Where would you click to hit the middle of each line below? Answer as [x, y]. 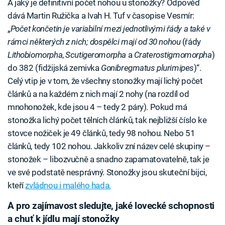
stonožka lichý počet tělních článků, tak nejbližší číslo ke [107, 120]
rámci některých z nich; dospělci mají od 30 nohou [94, 41]
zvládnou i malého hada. [68, 185]
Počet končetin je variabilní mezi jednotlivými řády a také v [110, 28]
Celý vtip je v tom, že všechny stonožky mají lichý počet [105, 81]
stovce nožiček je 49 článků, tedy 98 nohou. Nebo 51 [101, 133]
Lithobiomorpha [35, 54]
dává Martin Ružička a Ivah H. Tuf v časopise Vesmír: [101, 15]
